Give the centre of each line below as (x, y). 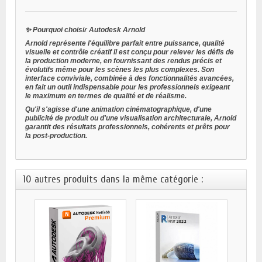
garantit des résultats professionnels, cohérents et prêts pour (127, 127)
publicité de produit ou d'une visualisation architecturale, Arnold (131, 118)
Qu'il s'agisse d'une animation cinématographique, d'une (118, 110)
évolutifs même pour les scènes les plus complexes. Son (120, 70)
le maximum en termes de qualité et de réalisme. (106, 96)
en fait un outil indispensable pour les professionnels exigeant (127, 87)
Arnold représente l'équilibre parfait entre (95, 44)
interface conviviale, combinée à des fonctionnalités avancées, (130, 79)
